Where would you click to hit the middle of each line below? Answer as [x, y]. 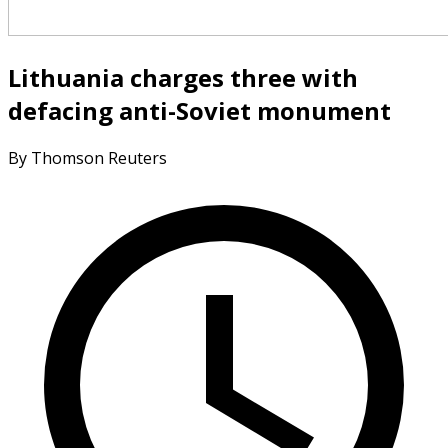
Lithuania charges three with [183, 77]
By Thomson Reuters [87, 157]
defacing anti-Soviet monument [199, 110]
